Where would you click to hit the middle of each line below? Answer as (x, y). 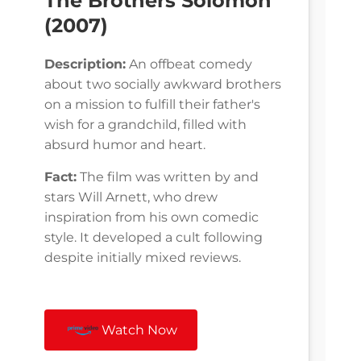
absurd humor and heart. (125, 145)
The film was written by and (168, 177)
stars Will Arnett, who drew (131, 197)
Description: (85, 64)
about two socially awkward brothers (163, 85)
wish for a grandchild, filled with (145, 125)
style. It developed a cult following (154, 238)
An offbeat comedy (189, 64)
